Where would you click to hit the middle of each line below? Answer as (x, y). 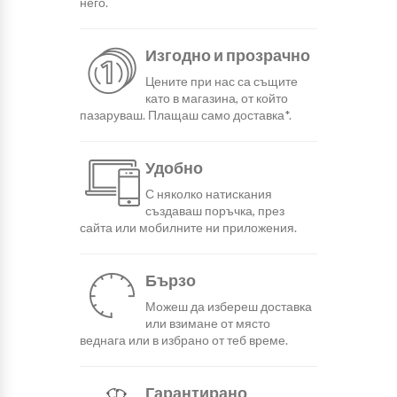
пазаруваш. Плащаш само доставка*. (185, 114)
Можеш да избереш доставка (228, 306)
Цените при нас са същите (221, 81)
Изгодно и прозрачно (227, 54)
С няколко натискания (208, 193)
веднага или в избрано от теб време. (183, 339)
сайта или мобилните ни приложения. (188, 227)
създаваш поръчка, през (214, 210)
